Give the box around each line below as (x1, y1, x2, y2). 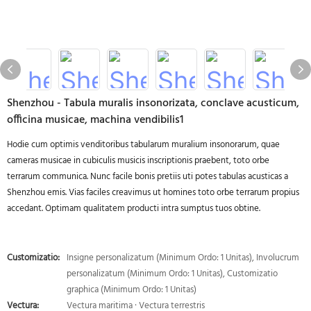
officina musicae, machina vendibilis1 (7, 111, 183, 129)
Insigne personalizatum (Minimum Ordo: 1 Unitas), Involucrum (67, 251, 299, 265)
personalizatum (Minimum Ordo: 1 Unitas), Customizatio (67, 267, 278, 281)
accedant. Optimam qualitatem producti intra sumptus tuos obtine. (7, 201, 260, 216)
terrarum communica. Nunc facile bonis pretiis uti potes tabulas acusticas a (7, 169, 288, 184)
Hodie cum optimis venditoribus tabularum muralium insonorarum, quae (7, 137, 280, 152)
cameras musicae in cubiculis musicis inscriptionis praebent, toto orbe (7, 153, 269, 168)
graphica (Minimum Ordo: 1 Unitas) (67, 283, 196, 297)
